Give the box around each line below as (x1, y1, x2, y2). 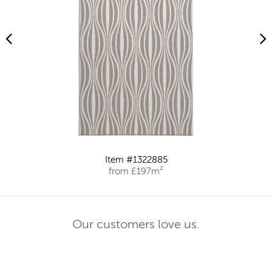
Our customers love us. (72, 219, 200, 232)
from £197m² (109, 167, 163, 177)
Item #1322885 (104, 155, 168, 165)
